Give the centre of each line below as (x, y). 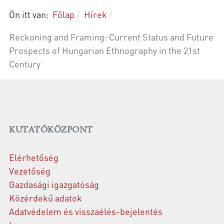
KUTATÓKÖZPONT (51, 130)
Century (25, 64)
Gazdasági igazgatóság (54, 184)
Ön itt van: (31, 14)
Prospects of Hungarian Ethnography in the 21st (104, 50)
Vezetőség (30, 171)
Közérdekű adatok (45, 198)
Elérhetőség (34, 157)
